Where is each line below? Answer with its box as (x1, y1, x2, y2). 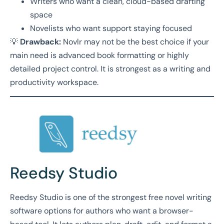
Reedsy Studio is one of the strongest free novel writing (10, 191, 211, 202)
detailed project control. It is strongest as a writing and (10, 63, 210, 74)
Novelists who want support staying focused (30, 23, 192, 34)
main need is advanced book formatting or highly (10, 50, 189, 61)
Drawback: (20, 36, 63, 47)
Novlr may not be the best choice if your (63, 36, 209, 47)
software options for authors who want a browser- (10, 205, 193, 216)
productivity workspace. (10, 77, 98, 88)
